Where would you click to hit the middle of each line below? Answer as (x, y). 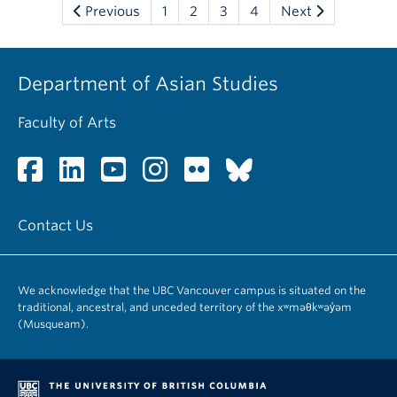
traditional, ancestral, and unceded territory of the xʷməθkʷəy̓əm (185, 307)
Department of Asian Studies (148, 84)
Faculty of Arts (67, 123)
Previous (111, 12)
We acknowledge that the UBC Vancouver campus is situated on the (192, 290)
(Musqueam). (53, 324)
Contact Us (55, 226)
